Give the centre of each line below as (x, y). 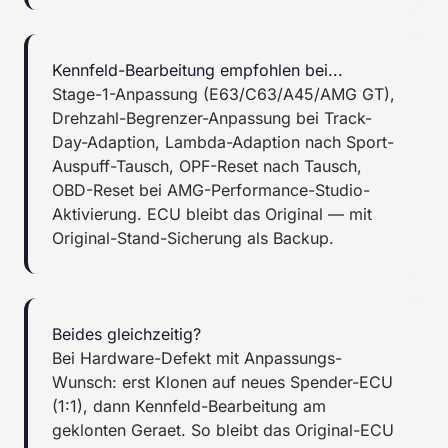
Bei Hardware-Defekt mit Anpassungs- (197, 357)
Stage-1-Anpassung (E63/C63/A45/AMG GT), (223, 93)
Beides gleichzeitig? (126, 333)
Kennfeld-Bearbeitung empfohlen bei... (197, 69)
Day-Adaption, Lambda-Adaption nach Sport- (223, 141)
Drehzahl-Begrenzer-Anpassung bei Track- (212, 117)
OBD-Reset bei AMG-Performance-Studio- (211, 189)
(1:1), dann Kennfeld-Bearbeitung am (189, 405)
